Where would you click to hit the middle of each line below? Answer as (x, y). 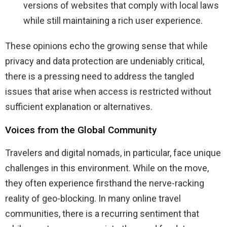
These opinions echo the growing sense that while (106, 46)
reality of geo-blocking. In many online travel (93, 198)
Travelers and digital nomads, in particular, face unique (113, 153)
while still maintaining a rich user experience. (113, 20)
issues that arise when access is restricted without (108, 91)
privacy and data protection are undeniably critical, (105, 61)
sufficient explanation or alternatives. (79, 106)
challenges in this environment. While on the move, (107, 168)
